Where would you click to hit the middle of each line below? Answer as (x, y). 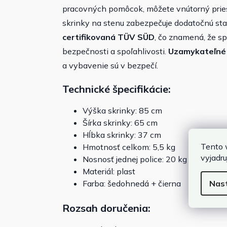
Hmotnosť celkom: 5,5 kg (129, 147)
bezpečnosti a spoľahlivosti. (115, 51)
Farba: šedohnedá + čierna (132, 184)
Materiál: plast (109, 172)
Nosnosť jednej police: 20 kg (135, 159)
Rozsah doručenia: (106, 208)
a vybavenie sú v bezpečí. (110, 66)
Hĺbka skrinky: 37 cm (122, 135)
